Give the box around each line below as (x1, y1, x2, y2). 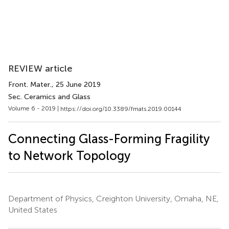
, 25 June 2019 (52, 80, 101, 89)
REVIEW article (8, 63, 73, 74)
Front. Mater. (8, 80, 52, 89)
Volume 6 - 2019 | (8, 105, 60, 112)
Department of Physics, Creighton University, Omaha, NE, (8, 193, 219, 203)
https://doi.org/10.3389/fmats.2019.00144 (60, 105, 181, 112)
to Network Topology (8, 148, 130, 163)
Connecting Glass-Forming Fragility (8, 131, 210, 146)
